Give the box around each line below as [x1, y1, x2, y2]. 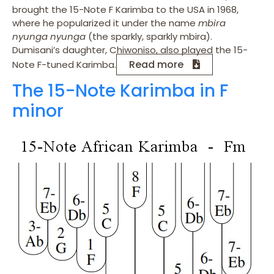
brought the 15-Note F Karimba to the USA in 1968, [12, 2, 239, 16]
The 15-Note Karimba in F [12, 78, 228, 103]
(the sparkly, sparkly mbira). [88, 29, 212, 43]
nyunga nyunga [12, 29, 88, 43]
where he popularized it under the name [12, 16, 198, 29]
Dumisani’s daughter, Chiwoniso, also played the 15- [12, 43, 248, 56]
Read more [129, 57, 183, 72]
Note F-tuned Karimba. [12, 57, 116, 71]
